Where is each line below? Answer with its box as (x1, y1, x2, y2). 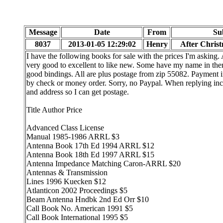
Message (28, 28, 57, 36)
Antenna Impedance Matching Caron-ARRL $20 (26, 159, 181, 168)
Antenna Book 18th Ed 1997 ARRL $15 (26, 150, 154, 159)
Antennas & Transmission (26, 168, 108, 177)
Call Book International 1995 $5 (26, 213, 128, 222)
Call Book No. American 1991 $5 (26, 204, 133, 213)
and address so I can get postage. (26, 88, 129, 96)
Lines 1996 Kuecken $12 (26, 177, 106, 186)
